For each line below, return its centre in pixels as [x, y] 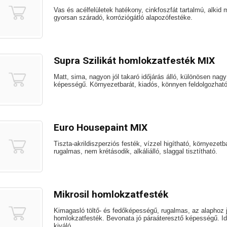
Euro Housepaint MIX [101, 127]
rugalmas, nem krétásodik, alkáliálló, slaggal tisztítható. [136, 151]
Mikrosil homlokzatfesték [111, 194]
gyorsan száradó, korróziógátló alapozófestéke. [123, 17]
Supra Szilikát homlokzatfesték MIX [134, 61]
